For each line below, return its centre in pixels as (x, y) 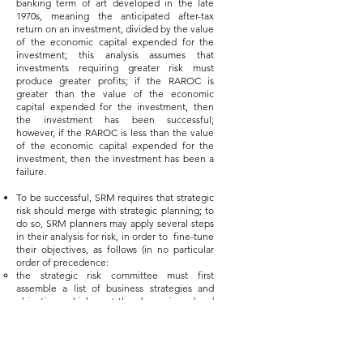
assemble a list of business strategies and (115, 288)
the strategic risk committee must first (115, 275)
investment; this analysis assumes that (115, 55)
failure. (31, 171)
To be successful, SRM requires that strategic (115, 197)
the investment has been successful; (115, 120)
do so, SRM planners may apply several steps (115, 223)
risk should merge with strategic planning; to (115, 210)
